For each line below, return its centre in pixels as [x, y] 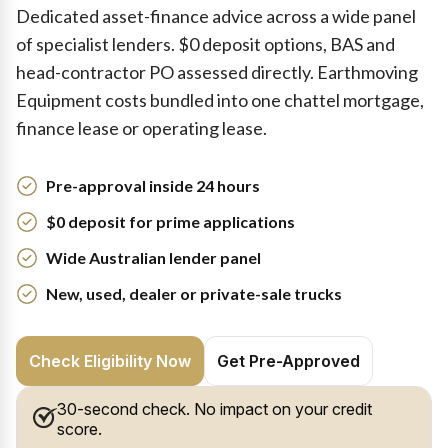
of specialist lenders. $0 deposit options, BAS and [205, 44]
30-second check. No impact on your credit [214, 409]
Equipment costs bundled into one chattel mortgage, [220, 100]
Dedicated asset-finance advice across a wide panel [216, 16]
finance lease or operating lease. [141, 128]
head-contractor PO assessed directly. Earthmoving [217, 72]
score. [79, 429]
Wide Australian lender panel [153, 257]
